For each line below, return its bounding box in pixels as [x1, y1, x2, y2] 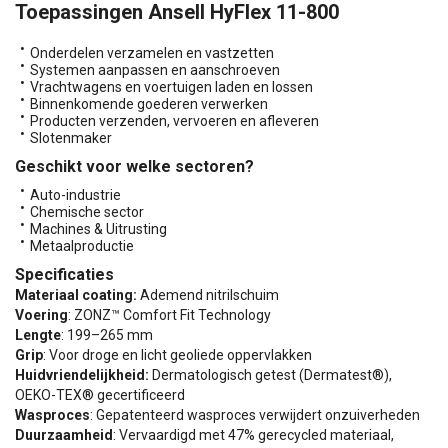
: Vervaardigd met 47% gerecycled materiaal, [113, 427, 394, 443]
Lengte [15, 327, 61, 343]
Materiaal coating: [15, 287, 137, 303]
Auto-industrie [30, 187, 121, 203]
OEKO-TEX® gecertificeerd [15, 387, 185, 403]
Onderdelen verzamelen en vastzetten [30, 45, 274, 61]
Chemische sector [30, 204, 144, 220]
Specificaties [15, 265, 114, 284]
